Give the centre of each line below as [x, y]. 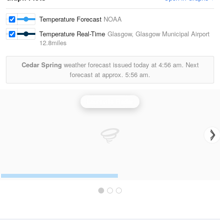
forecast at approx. [97, 74]
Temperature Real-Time [73, 34]
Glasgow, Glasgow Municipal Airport [159, 34]
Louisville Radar [110, 101]
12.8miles [53, 42]
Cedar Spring [41, 65]
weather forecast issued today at [110, 65]
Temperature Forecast [71, 19]
